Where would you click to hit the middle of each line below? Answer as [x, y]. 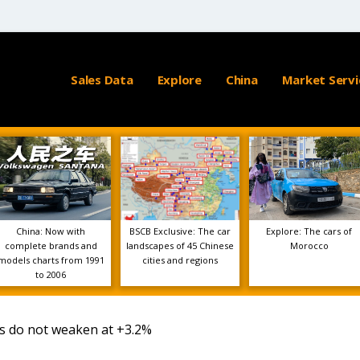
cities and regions [180, 260]
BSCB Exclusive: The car [180, 231]
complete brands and [51, 245]
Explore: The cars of [309, 231]
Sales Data [102, 80]
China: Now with [51, 231]
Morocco [309, 245]
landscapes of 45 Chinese [180, 245]
